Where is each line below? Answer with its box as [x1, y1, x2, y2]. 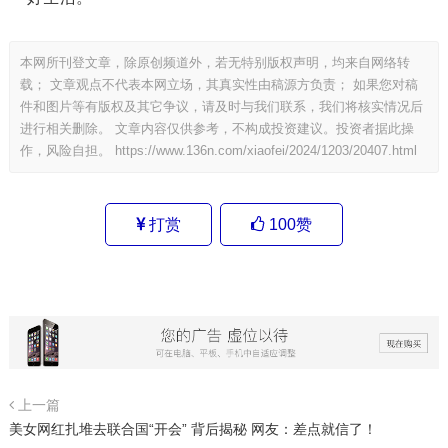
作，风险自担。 [19, 143, 115, 158]
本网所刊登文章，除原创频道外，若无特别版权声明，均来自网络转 [19, 55, 410, 70]
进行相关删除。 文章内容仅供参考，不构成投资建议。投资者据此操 [19, 121, 414, 136]
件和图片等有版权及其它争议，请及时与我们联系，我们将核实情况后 [19, 99, 423, 114]
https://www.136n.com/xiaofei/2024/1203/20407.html [114, 143, 417, 158]
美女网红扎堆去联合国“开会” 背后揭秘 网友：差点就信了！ [8, 420, 377, 437]
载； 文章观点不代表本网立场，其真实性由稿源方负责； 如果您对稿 [19, 77, 418, 92]
